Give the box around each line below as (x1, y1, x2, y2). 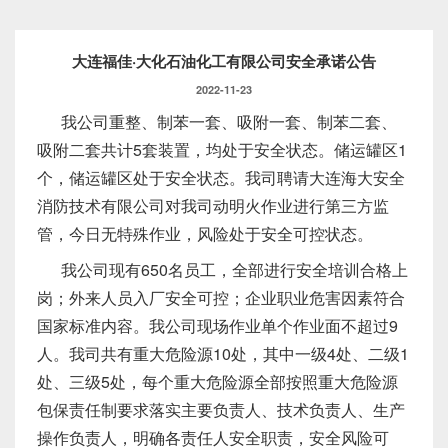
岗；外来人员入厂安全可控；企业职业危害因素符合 (37, 286, 405, 310)
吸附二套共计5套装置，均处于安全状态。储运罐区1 (37, 138, 407, 162)
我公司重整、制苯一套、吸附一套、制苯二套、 (61, 110, 398, 134)
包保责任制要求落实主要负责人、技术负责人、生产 (37, 398, 405, 422)
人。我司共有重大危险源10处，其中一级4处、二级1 (37, 342, 409, 366)
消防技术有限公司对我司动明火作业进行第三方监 (37, 194, 389, 218)
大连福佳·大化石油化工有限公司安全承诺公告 (72, 50, 376, 73)
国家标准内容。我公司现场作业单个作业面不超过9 (37, 314, 398, 338)
